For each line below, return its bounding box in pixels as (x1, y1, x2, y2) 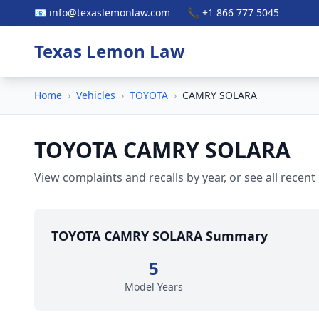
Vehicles (76, 88, 115, 102)
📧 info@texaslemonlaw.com (34, 6, 170, 19)
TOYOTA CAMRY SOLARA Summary (51, 227, 268, 244)
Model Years (125, 280, 183, 293)
